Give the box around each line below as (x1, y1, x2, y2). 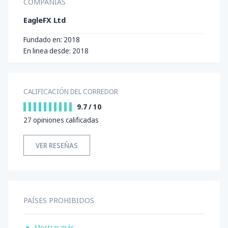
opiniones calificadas (32, 115, 99, 125)
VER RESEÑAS (36, 140, 78, 151)
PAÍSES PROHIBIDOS (23, 195, 94, 206)
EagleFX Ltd (23, 15, 66, 25)
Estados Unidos (39, 213, 95, 224)
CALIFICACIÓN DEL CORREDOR (23, 87, 118, 97)
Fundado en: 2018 (23, 35, 80, 45)
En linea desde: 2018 (23, 46, 89, 56)
